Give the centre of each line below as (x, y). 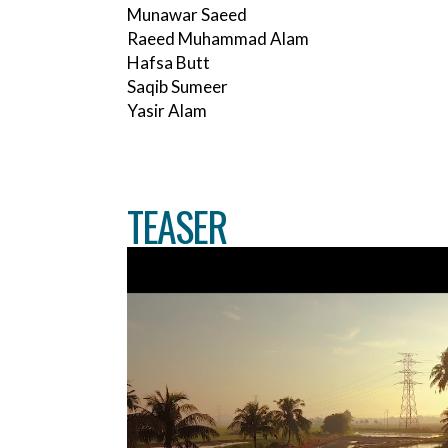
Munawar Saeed (187, 15)
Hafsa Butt (168, 63)
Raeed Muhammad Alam (218, 39)
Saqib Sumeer (177, 87)
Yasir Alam (167, 111)
